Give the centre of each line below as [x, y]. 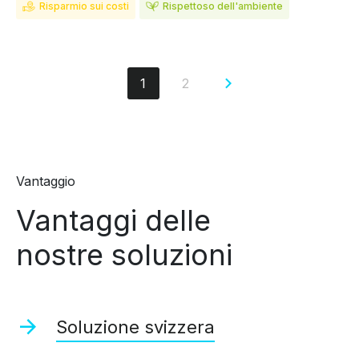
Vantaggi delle [113, 221]
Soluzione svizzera [135, 327]
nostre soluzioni [124, 255]
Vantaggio [46, 182]
